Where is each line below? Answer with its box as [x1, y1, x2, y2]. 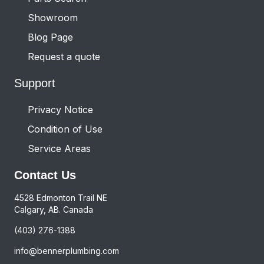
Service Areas [28, 142, 91, 154]
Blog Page [28, 31, 73, 43]
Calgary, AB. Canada [14, 204, 93, 214]
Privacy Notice [28, 103, 93, 115]
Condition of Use [28, 123, 103, 135]
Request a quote [28, 50, 100, 62]
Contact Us [14, 168, 76, 181]
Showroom [28, 11, 78, 24]
